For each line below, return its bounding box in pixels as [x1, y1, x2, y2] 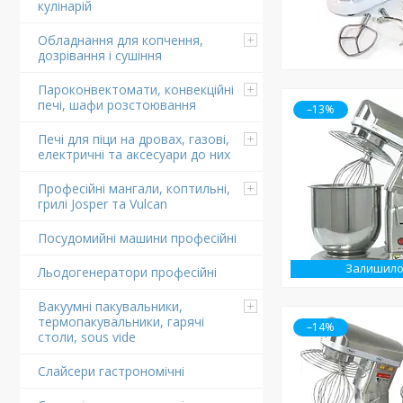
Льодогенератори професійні [38, 264, 217, 281]
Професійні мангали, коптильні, [38, 180, 230, 197]
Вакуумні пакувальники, [38, 298, 183, 315]
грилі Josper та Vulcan [38, 195, 167, 212]
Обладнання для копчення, [38, 31, 203, 49]
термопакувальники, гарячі [38, 313, 204, 330]
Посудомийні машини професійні [38, 229, 237, 246]
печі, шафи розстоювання [38, 96, 196, 113]
